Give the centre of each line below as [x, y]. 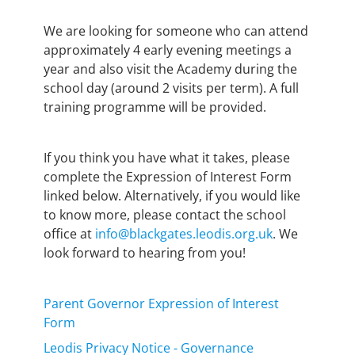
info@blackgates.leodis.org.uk [184, 233]
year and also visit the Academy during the [170, 69]
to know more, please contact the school [165, 214]
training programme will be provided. [157, 107]
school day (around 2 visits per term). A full [171, 88]
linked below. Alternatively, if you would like [172, 195]
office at [69, 233]
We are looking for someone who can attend [176, 31]
